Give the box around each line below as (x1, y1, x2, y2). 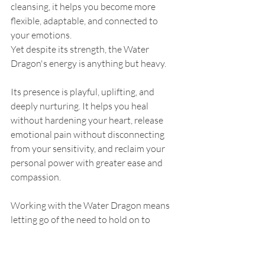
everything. (11, 228, 56, 240)
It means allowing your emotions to (11, 242, 155, 254)
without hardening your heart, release (11, 114, 165, 127)
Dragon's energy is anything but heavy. (11, 57, 166, 70)
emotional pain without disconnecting (11, 128, 166, 141)
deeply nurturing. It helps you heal (11, 100, 150, 112)
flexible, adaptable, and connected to (11, 15, 160, 27)
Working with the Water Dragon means (11, 199, 172, 212)
